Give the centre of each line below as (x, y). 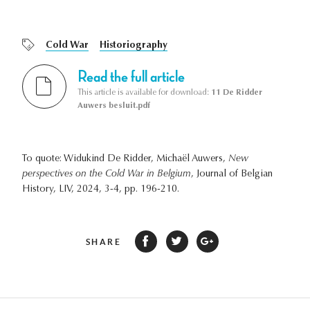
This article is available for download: (144, 92)
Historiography (134, 46)
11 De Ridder (237, 92)
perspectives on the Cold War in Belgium (107, 174)
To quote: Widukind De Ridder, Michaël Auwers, (125, 159)
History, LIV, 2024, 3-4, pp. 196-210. (101, 189)
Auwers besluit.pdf (114, 106)
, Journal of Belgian (232, 174)
